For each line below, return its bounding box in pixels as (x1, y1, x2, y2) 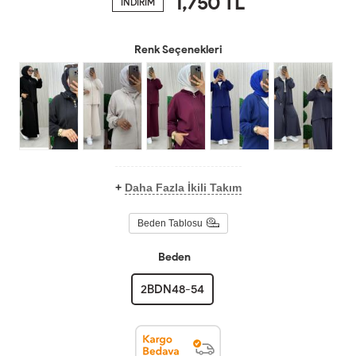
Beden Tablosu (137, 218, 203, 230)
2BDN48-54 (140, 282, 204, 297)
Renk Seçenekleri (133, 42, 222, 56)
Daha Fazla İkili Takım (124, 181, 242, 195)
